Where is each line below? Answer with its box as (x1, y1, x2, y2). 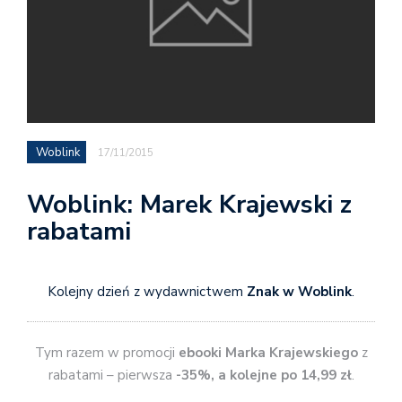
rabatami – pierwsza (48, 366, 176, 385)
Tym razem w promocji (34, 344, 179, 363)
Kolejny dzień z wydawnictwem (48, 282, 247, 301)
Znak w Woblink (247, 282, 352, 301)
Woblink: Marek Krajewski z (27, 187, 352, 222)
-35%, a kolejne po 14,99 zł (175, 366, 352, 385)
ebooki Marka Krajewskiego (178, 344, 358, 363)
